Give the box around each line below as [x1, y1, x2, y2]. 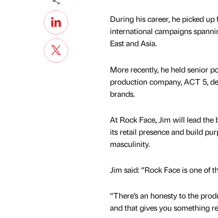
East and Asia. [109, 38, 157, 49]
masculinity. [109, 138, 150, 149]
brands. [109, 88, 135, 99]
